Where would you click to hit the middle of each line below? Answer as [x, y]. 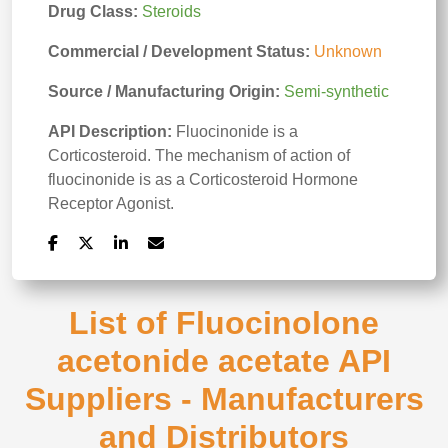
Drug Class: [95, 11]
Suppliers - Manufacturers [224, 399]
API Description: [110, 131]
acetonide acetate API [224, 361]
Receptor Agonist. [111, 203]
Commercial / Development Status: [181, 51]
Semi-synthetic [336, 91]
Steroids [171, 11]
